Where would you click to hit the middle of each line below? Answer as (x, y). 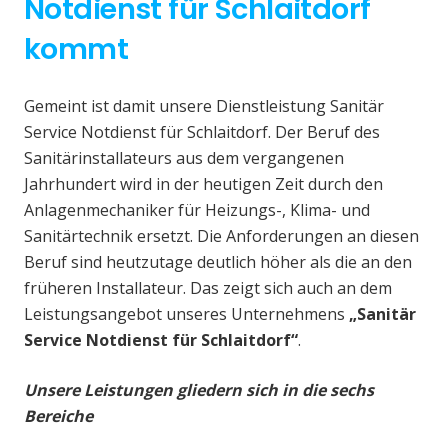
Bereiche (58, 416)
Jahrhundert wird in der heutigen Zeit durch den (203, 184)
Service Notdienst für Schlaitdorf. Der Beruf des (202, 132)
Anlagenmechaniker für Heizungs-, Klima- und (197, 210)
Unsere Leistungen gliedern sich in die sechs (199, 390)
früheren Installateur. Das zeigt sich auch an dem (208, 288)
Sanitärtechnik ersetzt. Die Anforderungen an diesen (221, 236)
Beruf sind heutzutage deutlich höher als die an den (218, 262)
